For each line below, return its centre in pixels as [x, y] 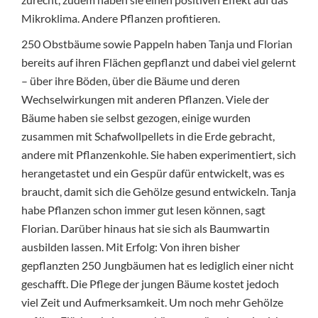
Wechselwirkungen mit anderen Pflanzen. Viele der [145, 99]
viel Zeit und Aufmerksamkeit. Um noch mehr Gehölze [152, 302]
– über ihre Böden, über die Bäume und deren [131, 80]
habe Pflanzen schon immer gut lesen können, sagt [143, 209]
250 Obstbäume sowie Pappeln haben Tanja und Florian [157, 43]
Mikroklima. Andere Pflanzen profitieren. [121, 18]
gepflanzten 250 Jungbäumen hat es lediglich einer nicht [158, 265]
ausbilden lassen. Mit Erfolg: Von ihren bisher [131, 246]
